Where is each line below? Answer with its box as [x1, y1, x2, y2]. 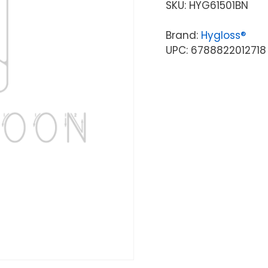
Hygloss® [200, 28, 246, 42]
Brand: [165, 28, 201, 42]
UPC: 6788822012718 [165, 42, 266, 57]
